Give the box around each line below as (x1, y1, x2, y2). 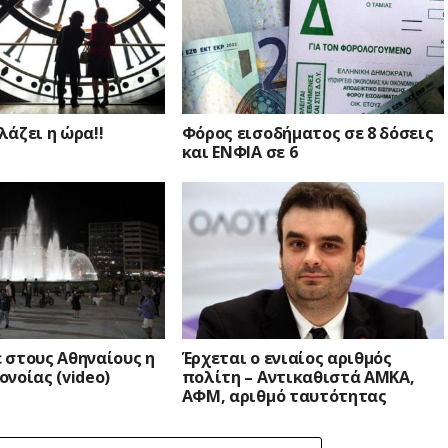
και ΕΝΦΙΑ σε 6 (181, 141, 298, 164)
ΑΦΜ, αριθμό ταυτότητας (181, 385, 387, 408)
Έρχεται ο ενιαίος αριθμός (181, 347, 392, 370)
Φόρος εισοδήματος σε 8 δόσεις (181, 122, 434, 145)
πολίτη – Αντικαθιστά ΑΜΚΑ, (181, 366, 415, 389)
